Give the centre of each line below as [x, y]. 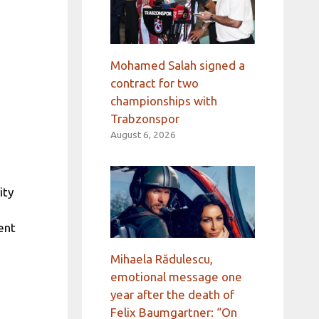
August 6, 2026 [143, 134]
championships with [163, 100]
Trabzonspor [145, 118]
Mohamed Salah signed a [177, 65]
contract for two [154, 83]
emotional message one [176, 277]
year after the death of [172, 295]
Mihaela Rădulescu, [161, 259]
